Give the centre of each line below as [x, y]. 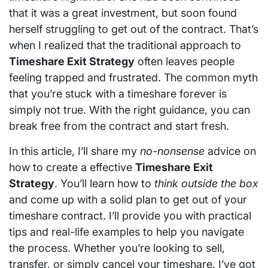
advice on [230, 151]
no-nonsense [172, 151]
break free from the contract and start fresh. [119, 126]
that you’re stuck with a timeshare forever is [118, 93]
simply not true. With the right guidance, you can [130, 109]
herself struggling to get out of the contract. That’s [134, 29]
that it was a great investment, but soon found [123, 13]
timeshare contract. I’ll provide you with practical [130, 215]
